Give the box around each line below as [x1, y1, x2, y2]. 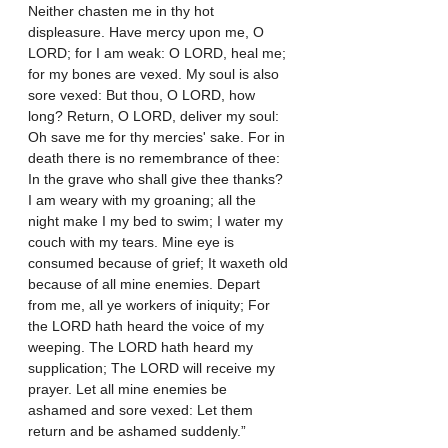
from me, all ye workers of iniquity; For [28, 297, 274, 314]
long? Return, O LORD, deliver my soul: [28, 108, 283, 125]
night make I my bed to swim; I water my [28, 213, 287, 230]
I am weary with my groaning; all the [28, 192, 260, 209]
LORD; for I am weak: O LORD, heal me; [28, 45, 290, 62]
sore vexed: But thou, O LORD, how [28, 87, 259, 104]
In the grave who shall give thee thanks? [28, 171, 287, 188]
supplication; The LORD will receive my [28, 360, 279, 377]
